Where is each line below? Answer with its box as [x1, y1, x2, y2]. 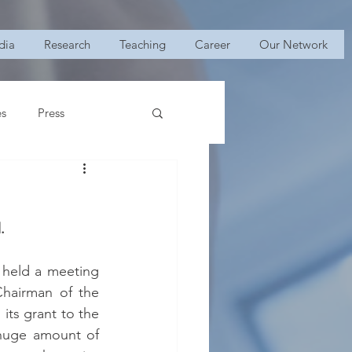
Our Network [259, 37, 328, 52]
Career [195, 37, 230, 52]
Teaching [119, 37, 166, 52]
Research [44, 37, 90, 52]
